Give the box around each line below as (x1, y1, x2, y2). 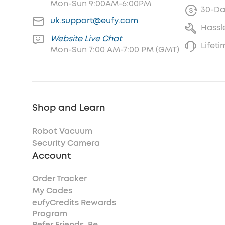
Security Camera (32, 138, 100, 148)
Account (32, 150, 71, 162)
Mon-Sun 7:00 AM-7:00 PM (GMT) (50, 44, 179, 55)
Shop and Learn (32, 102, 105, 114)
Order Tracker (32, 173, 87, 184)
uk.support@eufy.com (50, 15, 138, 26)
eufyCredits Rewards (32, 197, 116, 208)
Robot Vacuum (32, 126, 92, 136)
